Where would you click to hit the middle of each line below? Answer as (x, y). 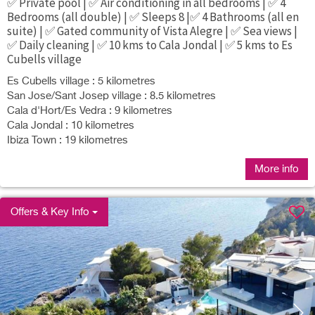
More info (277, 169)
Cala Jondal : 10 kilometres (71, 125)
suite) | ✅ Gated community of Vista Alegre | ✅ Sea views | (152, 31)
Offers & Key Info (51, 212)
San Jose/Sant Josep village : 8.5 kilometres (111, 96)
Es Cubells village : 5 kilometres (81, 81)
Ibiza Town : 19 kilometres (67, 140)
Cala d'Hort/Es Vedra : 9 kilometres (90, 110)
